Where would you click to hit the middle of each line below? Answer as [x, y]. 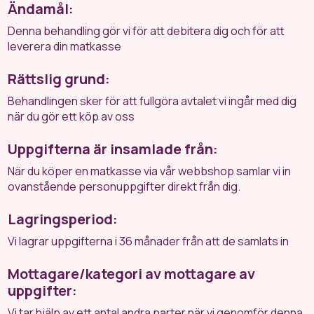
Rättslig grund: [59, 79]
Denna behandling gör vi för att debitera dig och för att [146, 31]
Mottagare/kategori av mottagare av [132, 274]
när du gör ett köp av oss [71, 116]
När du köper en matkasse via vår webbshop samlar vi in [150, 171]
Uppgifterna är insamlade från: [113, 149]
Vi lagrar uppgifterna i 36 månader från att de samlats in [149, 241]
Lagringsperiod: [63, 219]
